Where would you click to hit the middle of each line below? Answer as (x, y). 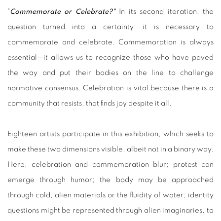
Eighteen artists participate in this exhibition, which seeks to (110, 134)
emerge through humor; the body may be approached (110, 180)
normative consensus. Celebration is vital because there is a (110, 88)
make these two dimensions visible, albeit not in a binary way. (110, 149)
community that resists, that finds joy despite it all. (90, 103)
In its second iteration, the (165, 11)
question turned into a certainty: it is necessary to (110, 27)
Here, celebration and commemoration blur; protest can (110, 164)
